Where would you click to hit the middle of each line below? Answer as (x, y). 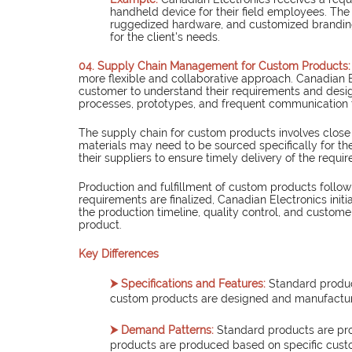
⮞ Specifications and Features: (188, 284)
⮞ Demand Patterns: (162, 330)
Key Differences (119, 254)
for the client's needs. (165, 37)
